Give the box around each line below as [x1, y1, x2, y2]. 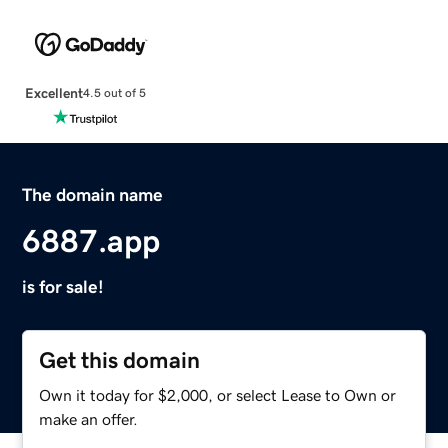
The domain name [22, 185, 164, 204]
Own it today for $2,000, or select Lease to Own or [39, 386, 397, 403]
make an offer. [39, 410, 139, 427]
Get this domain [39, 348, 201, 372]
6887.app [22, 224, 161, 257]
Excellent [24, 85, 83, 100]
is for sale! [22, 277, 105, 296]
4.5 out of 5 [82, 87, 146, 100]
